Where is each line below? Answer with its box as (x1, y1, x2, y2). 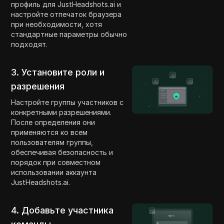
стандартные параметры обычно (11, 30, 127, 39)
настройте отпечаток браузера (11, 10, 122, 19)
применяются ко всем (11, 128, 88, 137)
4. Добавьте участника (11, 205, 114, 216)
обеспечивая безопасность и (11, 148, 113, 157)
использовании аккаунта (11, 168, 97, 177)
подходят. (11, 40, 47, 49)
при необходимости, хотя (11, 20, 102, 29)
